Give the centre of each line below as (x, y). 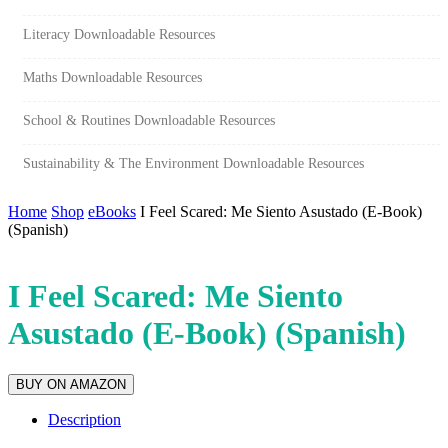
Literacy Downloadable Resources (119, 33)
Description (84, 419)
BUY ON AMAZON (71, 384)
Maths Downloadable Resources (112, 76)
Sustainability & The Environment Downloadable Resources (193, 162)
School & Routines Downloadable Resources (149, 119)
